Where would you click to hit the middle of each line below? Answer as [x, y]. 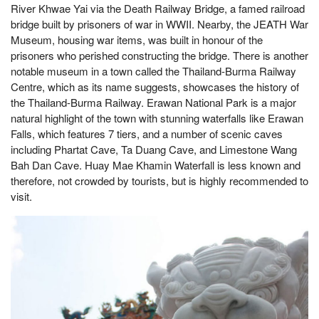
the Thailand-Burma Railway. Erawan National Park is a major [153, 102]
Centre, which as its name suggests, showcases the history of [155, 87]
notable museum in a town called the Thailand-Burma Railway [153, 71]
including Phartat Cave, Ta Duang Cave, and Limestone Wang [154, 149]
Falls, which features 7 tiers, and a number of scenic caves [147, 134]
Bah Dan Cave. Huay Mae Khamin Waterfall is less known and [156, 165]
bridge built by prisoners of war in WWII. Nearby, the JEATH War [159, 24]
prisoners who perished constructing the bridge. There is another [159, 55]
